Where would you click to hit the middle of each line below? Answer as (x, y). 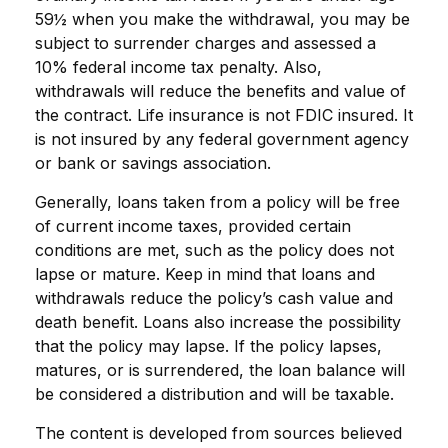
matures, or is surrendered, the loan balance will (220, 369)
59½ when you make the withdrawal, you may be (222, 18)
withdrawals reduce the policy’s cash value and (214, 297)
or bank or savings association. (153, 162)
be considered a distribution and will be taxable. (214, 393)
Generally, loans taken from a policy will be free (217, 201)
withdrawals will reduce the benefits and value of (220, 90)
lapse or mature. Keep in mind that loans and (205, 273)
